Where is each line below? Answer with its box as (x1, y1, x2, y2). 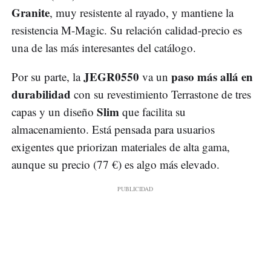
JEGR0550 (83, 68, 139, 85)
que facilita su (119, 104, 186, 120)
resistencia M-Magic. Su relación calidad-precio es (11, 22, 242, 38)
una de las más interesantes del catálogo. (11, 40, 196, 56)
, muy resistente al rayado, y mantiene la (50, 5, 233, 21)
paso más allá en (168, 68, 253, 85)
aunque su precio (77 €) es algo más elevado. (11, 157, 220, 172)
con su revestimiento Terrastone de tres (71, 87, 251, 102)
